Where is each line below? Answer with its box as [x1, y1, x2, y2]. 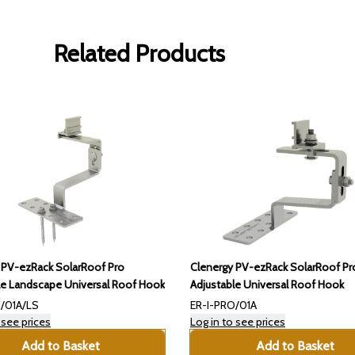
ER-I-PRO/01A [190, 298, 257, 313]
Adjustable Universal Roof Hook [190, 277, 344, 292]
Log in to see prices [190, 315, 285, 330]
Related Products [54, 39, 225, 69]
